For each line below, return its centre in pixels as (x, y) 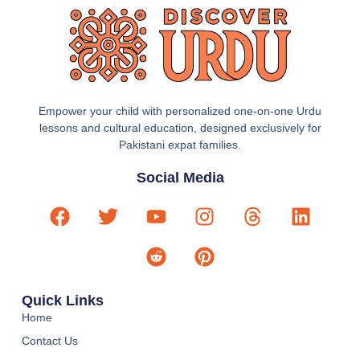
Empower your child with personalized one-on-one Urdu (180, 111)
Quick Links (62, 301)
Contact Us (49, 341)
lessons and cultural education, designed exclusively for (180, 128)
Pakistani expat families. (180, 145)
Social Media (180, 177)
